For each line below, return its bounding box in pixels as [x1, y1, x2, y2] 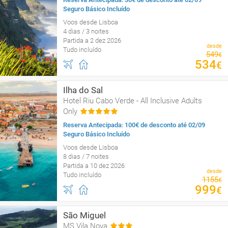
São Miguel [63, 210, 106, 220]
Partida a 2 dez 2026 [63, 37, 121, 44]
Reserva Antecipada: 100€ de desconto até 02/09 [63, 121, 205, 129]
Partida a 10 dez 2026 [63, 162, 125, 169]
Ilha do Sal [63, 85, 103, 95]
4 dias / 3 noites [63, 27, 109, 35]
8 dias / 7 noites [63, 153, 109, 160]
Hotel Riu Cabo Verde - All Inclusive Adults [63, 96, 202, 105]
